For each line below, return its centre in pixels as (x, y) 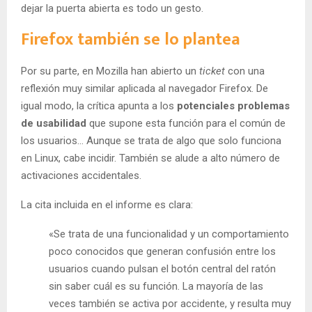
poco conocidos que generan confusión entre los (162, 252)
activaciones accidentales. (81, 176)
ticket (212, 71)
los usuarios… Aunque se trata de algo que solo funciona (151, 141)
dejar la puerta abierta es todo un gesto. (112, 9)
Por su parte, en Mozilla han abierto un (110, 71)
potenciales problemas (233, 106)
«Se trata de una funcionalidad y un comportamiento (169, 234)
